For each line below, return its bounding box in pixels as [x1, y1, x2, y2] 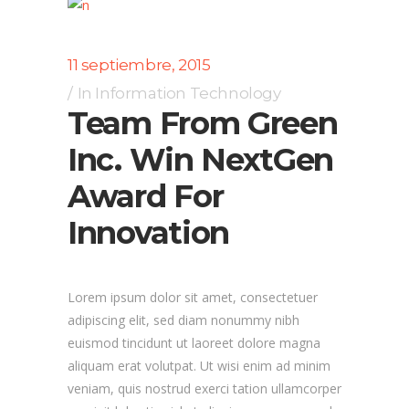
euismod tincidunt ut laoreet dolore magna [68, 334, 320, 351]
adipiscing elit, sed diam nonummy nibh [68, 311, 299, 329]
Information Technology [95, 84, 281, 102]
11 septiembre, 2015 [68, 56, 211, 74]
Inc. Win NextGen [68, 141, 334, 179]
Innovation [68, 214, 229, 252]
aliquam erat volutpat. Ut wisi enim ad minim [68, 357, 330, 374]
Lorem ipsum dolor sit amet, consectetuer [68, 288, 318, 306]
